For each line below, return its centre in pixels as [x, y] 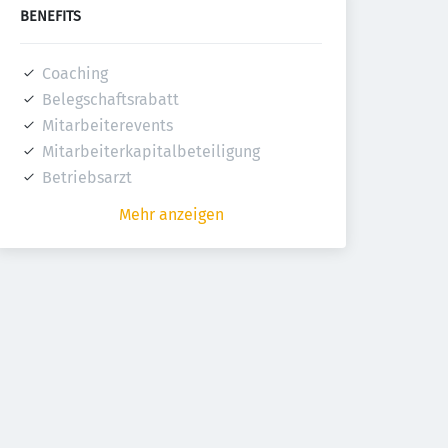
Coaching [75, 73]
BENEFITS [50, 16]
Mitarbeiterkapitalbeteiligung [151, 151]
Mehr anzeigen [171, 214]
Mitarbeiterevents [107, 125]
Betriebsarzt [87, 177]
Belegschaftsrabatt [110, 99]
